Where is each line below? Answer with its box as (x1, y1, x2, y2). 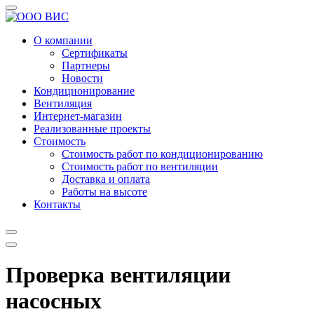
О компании (34, 34, 93, 46)
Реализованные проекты (34, 123, 151, 135)
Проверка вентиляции (6, 262, 231, 288)
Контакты (34, 198, 81, 210)
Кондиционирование (34, 85, 135, 97)
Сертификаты (62, 47, 128, 59)
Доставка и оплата (62, 173, 150, 185)
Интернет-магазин (34, 110, 122, 122)
